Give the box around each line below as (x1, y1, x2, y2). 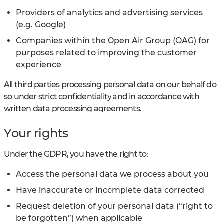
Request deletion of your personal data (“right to (16, 201, 213, 211)
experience (16, 59, 61, 69)
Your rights (4, 125, 68, 140)
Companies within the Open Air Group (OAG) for (16, 35, 210, 45)
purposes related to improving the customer (16, 47, 197, 57)
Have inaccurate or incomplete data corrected (16, 185, 204, 195)
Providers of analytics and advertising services (16, 7, 203, 17)
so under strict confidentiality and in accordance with (4, 91, 199, 101)
